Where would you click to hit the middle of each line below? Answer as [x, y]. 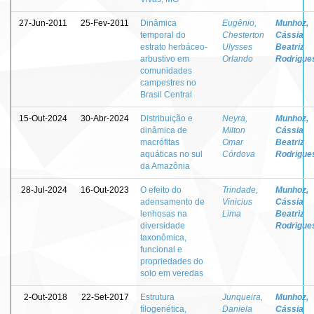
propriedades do [172, 261]
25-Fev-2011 [105, 23]
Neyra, [235, 118]
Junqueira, [243, 297]
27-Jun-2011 [43, 23]
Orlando [238, 59]
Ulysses [237, 47]
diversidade [163, 225]
